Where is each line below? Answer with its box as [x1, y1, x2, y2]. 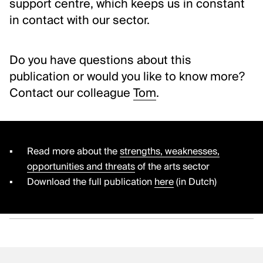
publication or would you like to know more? [9, 72, 245, 84]
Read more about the [27, 147, 120, 157]
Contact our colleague [9, 88, 133, 100]
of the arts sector [135, 163, 210, 173]
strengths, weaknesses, [120, 147, 220, 157]
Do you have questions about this [9, 55, 191, 68]
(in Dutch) [174, 178, 217, 188]
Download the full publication [27, 178, 154, 188]
